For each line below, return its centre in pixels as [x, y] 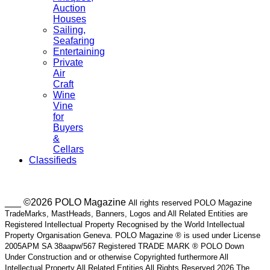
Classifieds [53, 160]
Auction [69, 8]
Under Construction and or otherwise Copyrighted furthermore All [117, 257]
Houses [70, 19]
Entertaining [79, 51]
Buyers [68, 127]
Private [68, 62]
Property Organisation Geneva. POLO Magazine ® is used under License [133, 235]
